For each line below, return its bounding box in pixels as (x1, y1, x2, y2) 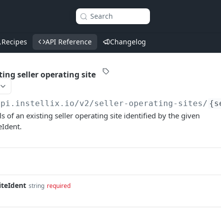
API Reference (45, 37, 92, 46)
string (29, 182, 44, 190)
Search (90, 11, 113, 21)
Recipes (1, 37, 27, 46)
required (47, 182, 71, 190)
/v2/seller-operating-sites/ (74, 99, 208, 108)
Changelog (110, 37, 146, 46)
